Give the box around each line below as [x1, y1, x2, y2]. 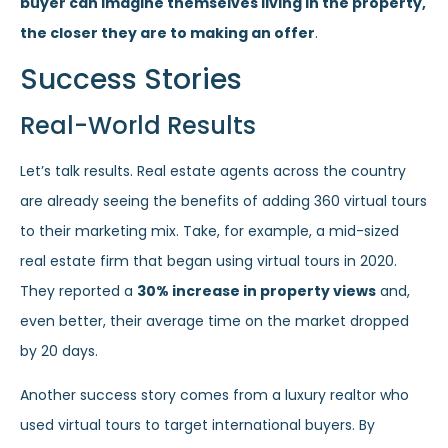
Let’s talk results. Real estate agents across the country [20, 160, 406, 181]
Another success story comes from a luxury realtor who [20, 385, 409, 406]
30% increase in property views [137, 280, 376, 301]
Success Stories [20, 59, 242, 99]
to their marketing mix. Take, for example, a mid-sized [20, 220, 399, 241]
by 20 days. [20, 340, 98, 361]
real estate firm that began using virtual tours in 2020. [20, 250, 397, 271]
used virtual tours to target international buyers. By [20, 415, 375, 436]
